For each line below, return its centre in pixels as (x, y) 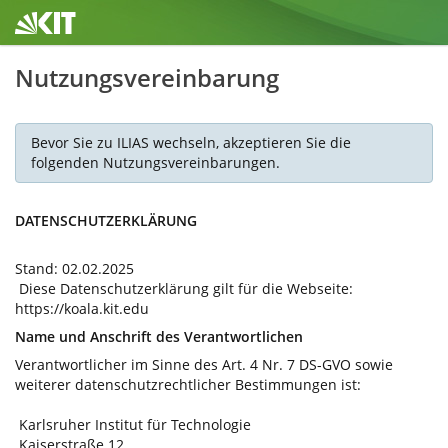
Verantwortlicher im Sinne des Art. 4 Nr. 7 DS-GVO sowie (204, 364)
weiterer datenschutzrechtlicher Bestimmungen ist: (188, 384)
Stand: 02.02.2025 (74, 268)
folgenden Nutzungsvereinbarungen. (155, 162)
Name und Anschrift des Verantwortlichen (159, 336)
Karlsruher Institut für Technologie (133, 424)
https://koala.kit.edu (82, 308)
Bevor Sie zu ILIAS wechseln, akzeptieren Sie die (191, 142)
